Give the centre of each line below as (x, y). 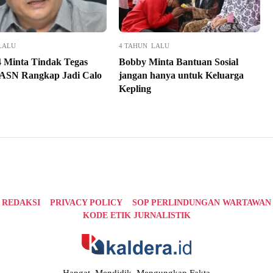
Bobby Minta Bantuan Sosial (178, 62)
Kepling (135, 89)
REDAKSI (21, 203)
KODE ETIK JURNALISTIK (136, 216)
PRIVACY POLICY (86, 203)
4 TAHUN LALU (144, 46)
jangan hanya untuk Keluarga (181, 76)
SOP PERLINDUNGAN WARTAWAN (202, 203)
